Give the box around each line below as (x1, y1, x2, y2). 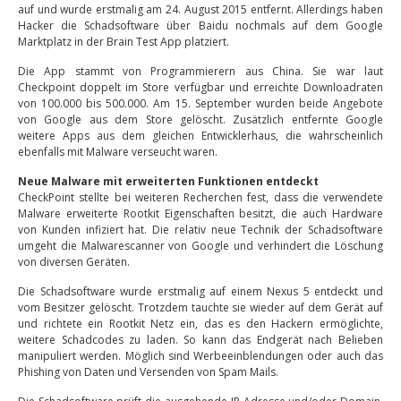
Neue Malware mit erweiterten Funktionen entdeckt (18, 174, 319, 189)
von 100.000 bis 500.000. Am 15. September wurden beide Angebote (18, 96, 383, 111)
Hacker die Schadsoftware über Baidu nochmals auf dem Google (18, 18, 383, 33)
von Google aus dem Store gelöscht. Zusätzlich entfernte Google (18, 112, 383, 127)
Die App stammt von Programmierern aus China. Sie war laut (18, 64, 383, 79)
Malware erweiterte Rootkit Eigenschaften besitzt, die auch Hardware (18, 206, 383, 221)
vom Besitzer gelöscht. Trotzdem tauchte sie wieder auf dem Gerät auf (18, 300, 383, 315)
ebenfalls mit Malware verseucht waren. (18, 144, 218, 159)
